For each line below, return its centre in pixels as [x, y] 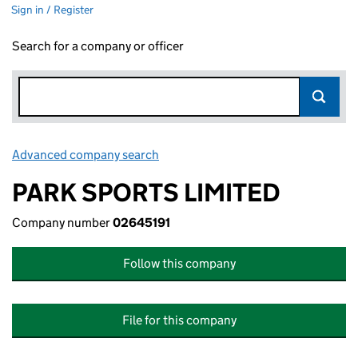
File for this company [179, 320]
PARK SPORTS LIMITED [146, 193]
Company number [62, 223]
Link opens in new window [232, 155]
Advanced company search [86, 155]
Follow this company [179, 263]
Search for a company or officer [98, 46]
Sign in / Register [52, 10]
